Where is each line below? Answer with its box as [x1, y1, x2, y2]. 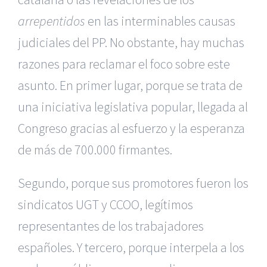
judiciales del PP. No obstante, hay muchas [18, 34, 244, 51]
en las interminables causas [85, 13, 235, 29]
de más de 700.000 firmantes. [18, 141, 172, 158]
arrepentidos [18, 13, 85, 29]
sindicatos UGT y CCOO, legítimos [18, 196, 193, 213]
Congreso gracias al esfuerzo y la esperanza [18, 120, 245, 136]
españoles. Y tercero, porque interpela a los [18, 239, 244, 256]
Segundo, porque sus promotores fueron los [18, 175, 249, 191]
